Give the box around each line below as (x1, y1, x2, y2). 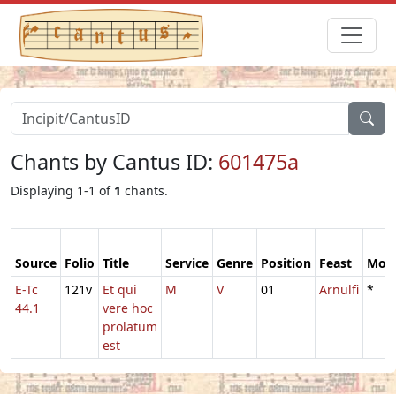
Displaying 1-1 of (11, 181, 114, 199)
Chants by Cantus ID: (11, 147, 218, 176)
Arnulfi (319, 280, 359, 298)
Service (165, 254, 209, 271)
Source (15, 254, 57, 271)
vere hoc (103, 299, 153, 316)
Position (261, 254, 311, 271)
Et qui (103, 280, 137, 298)
